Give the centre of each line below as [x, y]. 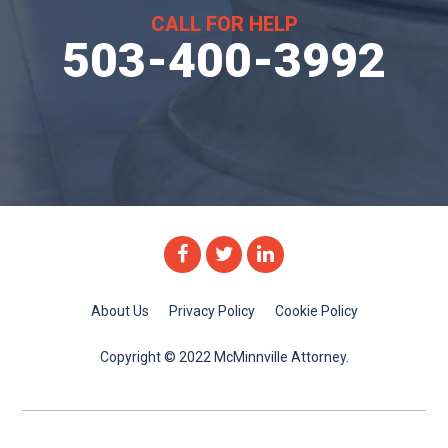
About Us [119, 310]
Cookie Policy [316, 310]
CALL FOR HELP [224, 23]
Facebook [231, 252]
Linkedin [310, 252]
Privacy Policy [211, 310]
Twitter [264, 252]
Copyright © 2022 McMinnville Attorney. [224, 356]
